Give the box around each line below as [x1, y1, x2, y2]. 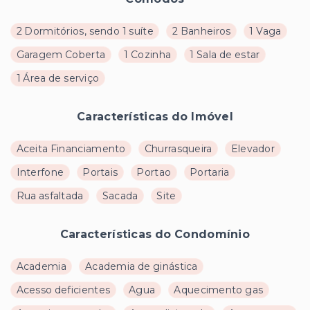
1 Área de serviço [16, 71, 100, 84]
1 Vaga [249, 24, 282, 37]
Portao [136, 165, 172, 179]
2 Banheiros [172, 24, 231, 37]
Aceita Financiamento [16, 142, 126, 155]
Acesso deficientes [16, 283, 111, 296]
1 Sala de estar [190, 48, 260, 61]
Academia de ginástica [84, 259, 198, 273]
